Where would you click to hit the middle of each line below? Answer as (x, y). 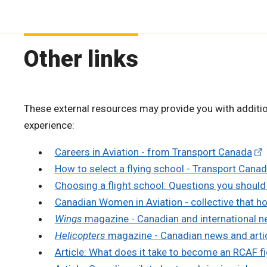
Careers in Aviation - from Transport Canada (153, 152)
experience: (50, 125)
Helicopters (80, 235)
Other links (81, 59)
